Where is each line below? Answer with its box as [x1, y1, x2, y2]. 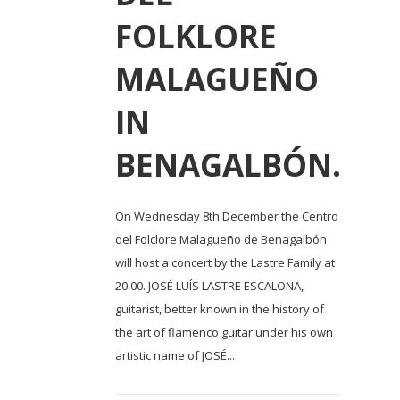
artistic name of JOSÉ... [115, 346, 235, 363]
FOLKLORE [115, 14, 277, 57]
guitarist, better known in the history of [115, 300, 324, 317]
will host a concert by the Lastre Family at [115, 254, 335, 271]
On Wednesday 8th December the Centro [115, 207, 338, 224]
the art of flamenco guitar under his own [115, 323, 333, 340]
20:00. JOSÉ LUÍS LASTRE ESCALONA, [115, 277, 304, 294]
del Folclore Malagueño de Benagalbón [115, 230, 327, 247]
